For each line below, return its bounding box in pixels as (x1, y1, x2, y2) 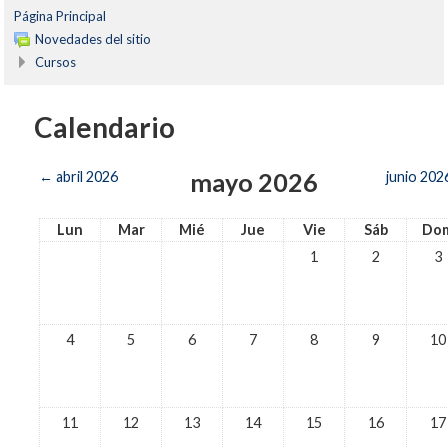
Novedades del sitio (35, 31, 152, 48)
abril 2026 (55, 168, 118, 186)
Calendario (34, 110, 176, 145)
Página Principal (14, 8, 107, 25)
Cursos (35, 54, 77, 71)
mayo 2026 (189, 167, 318, 198)
